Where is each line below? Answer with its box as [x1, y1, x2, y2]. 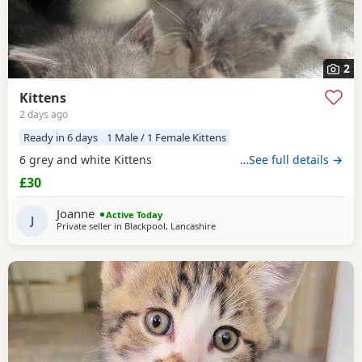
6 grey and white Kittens [19, 152, 152, 168]
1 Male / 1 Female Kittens [106, 129, 226, 145]
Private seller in [57, 220, 124, 233]
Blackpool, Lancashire [124, 220, 216, 233]
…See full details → [240, 152, 343, 168]
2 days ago [19, 107, 68, 121]
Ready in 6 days [23, 129, 99, 145]
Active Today [106, 208, 163, 221]
